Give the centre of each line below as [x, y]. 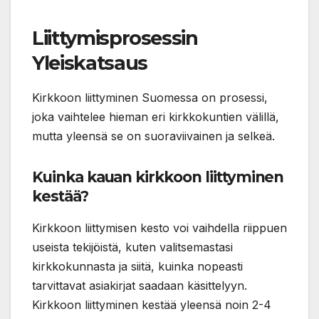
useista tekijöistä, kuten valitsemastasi [132, 247]
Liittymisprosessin [115, 38]
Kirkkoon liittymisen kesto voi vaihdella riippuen [159, 228]
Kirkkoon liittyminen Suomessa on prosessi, [150, 97]
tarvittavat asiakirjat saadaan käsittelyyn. [140, 285]
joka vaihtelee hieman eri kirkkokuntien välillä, [156, 116]
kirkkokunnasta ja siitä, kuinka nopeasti [137, 266]
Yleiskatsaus [90, 63]
